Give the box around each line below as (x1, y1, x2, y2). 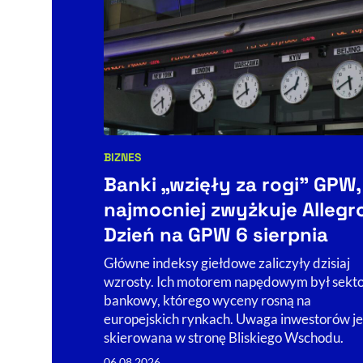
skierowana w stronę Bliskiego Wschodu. (104, 328, 344, 346)
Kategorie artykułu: (103, 158, 226, 177)
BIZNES (104, 149, 142, 164)
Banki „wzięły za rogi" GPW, (104, 171, 361, 197)
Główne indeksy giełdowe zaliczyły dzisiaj (104, 254, 350, 271)
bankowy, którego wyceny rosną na (104, 291, 311, 309)
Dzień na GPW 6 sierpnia (104, 221, 328, 247)
